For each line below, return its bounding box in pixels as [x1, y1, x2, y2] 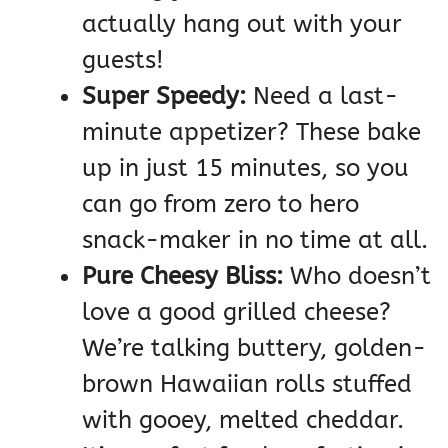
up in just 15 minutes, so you [82, 153, 409, 182]
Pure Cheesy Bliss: [82, 261, 283, 290]
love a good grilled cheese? [82, 297, 391, 326]
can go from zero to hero [82, 189, 359, 218]
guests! [82, 45, 164, 74]
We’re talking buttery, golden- [82, 333, 426, 362]
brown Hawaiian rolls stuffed [82, 369, 412, 398]
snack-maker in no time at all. [82, 225, 428, 254]
